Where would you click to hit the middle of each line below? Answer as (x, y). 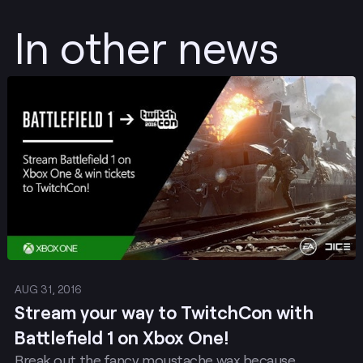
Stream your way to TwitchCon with (164, 313)
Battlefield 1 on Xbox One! (122, 338)
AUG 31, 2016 (48, 289)
